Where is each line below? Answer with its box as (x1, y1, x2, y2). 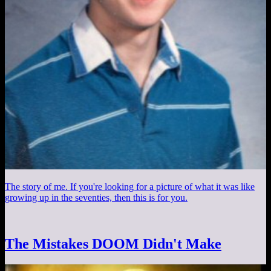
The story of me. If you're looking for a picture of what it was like (5, 181, 255, 192)
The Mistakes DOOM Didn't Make (5, 235, 221, 252)
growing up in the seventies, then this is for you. (5, 192, 188, 203)
